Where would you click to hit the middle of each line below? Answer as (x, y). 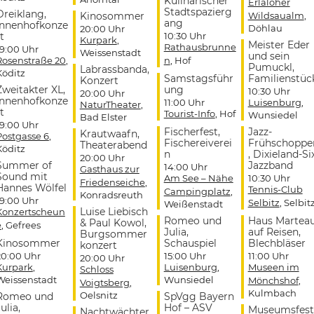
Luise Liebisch (114, 211)
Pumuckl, (271, 67)
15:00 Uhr (185, 255)
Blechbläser (277, 243)
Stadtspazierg (198, 12)
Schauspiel (190, 243)
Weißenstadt (193, 204)
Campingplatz (197, 191)
